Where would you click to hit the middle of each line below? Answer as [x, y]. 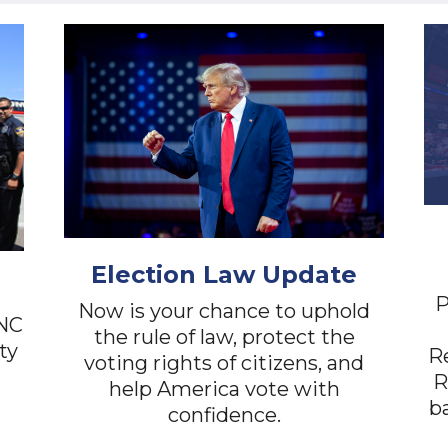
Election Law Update [224, 275]
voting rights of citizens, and [224, 363]
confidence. [224, 415]
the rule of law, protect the [224, 337]
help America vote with [224, 389]
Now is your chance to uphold [224, 311]
